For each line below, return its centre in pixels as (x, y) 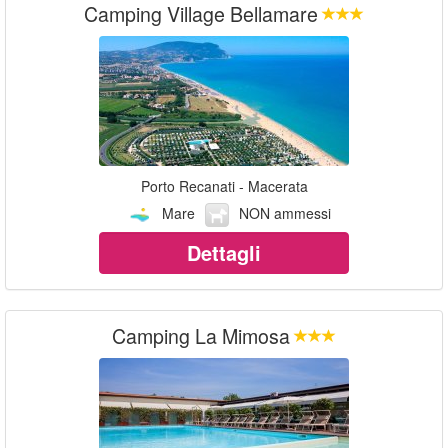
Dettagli (224, 252)
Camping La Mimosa (201, 335)
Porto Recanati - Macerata (224, 185)
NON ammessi (284, 212)
